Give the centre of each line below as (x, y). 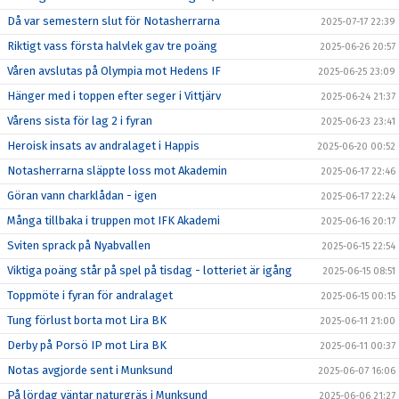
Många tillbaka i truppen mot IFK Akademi (114, 220)
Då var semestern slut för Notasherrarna (114, 21)
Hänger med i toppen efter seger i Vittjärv (114, 96)
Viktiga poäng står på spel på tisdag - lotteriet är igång (150, 270)
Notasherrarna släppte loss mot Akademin (117, 171)
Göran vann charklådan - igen (82, 195)
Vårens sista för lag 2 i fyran (80, 121)
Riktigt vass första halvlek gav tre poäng (112, 46)
